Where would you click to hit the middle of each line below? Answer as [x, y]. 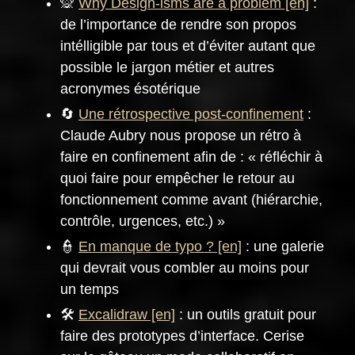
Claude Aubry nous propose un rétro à [181, 136]
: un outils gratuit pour [246, 315]
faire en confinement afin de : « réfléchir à [191, 157]
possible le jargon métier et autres [167, 68]
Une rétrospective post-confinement [191, 115]
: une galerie [283, 247]
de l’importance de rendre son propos [178, 25]
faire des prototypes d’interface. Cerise [182, 336]
